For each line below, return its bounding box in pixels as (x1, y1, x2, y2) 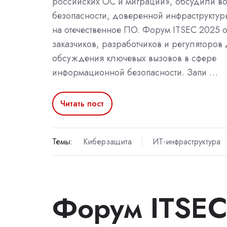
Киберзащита (83, 136, 132, 148)
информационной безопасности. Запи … (52, 66, 218, 80)
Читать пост (60, 97, 104, 109)
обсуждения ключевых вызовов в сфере (52, 52, 216, 65)
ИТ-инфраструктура (152, 136, 220, 148)
